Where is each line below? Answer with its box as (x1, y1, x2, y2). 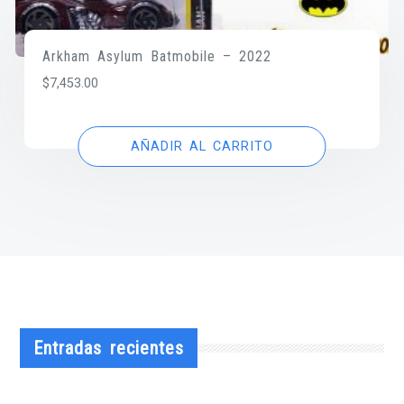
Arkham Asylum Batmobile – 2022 (42, 48, 272, 66)
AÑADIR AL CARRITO (131, 139, 273, 155)
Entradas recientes (33, 336, 185, 359)
